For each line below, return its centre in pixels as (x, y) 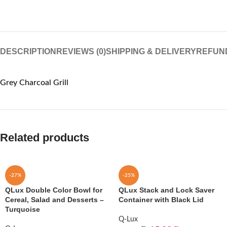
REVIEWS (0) (81, 51)
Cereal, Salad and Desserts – (54, 200)
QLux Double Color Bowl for (54, 190)
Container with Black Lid (161, 200)
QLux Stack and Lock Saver (166, 190)
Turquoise (23, 209)
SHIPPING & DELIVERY (151, 51)
